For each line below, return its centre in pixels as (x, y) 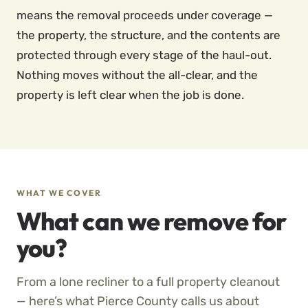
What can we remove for (152, 221)
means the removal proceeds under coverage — (145, 15)
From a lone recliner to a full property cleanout (148, 282)
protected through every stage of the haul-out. (144, 55)
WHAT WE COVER (59, 193)
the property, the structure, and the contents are (148, 35)
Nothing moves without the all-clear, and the (137, 75)
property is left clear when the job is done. (130, 95)
